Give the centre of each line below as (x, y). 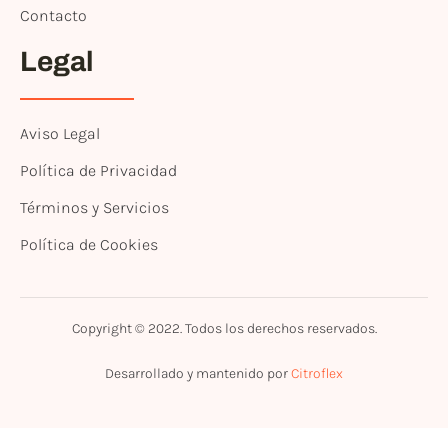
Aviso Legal (60, 133)
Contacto (53, 15)
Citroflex (317, 373)
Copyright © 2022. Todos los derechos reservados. (224, 328)
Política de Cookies (89, 244)
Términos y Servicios (94, 207)
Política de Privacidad (98, 170)
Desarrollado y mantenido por (198, 373)
